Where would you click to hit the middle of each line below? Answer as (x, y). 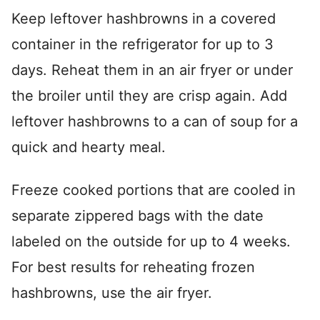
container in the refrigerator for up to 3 (142, 45)
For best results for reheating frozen (133, 267)
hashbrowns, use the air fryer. (112, 293)
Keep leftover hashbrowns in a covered (144, 19)
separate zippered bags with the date (137, 216)
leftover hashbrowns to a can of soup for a (155, 122)
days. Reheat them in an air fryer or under (152, 70)
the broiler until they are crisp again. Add (149, 96)
